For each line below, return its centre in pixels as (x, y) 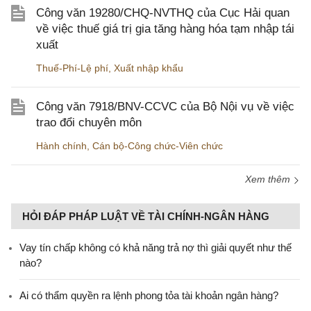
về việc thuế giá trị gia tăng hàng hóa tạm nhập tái (165, 29)
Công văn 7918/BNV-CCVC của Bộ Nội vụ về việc (165, 107)
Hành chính (61, 146)
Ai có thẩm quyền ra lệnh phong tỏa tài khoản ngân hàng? (149, 296)
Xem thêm (269, 179)
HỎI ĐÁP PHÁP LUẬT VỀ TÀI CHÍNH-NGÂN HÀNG (146, 217)
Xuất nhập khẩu (149, 68)
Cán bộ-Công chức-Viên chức (158, 146)
